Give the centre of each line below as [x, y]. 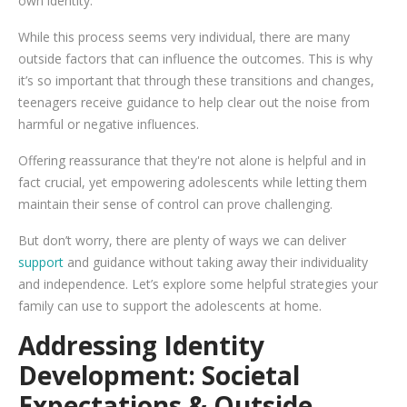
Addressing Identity [141, 345]
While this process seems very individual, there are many [184, 36]
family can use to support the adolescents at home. [172, 305]
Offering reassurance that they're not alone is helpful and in [192, 160]
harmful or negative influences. [110, 124]
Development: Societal [159, 375]
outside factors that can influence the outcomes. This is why [195, 58]
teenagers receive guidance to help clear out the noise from [194, 102]
